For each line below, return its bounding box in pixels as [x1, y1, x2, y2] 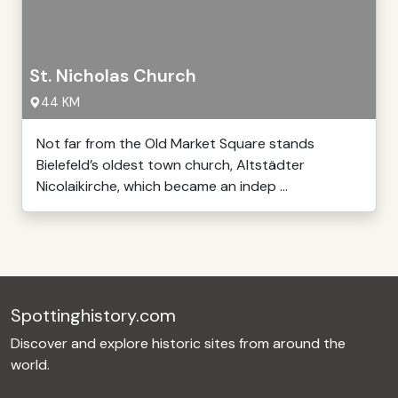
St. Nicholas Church [29, 64, 196, 87]
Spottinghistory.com [11, 304, 176, 327]
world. [11, 355, 50, 374]
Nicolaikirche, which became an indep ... [36, 177, 288, 195]
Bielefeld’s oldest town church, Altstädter [36, 155, 305, 174]
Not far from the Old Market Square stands [36, 134, 314, 153]
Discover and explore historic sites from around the [11, 334, 346, 353]
